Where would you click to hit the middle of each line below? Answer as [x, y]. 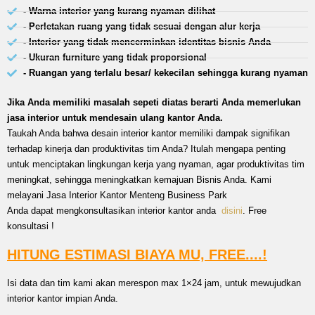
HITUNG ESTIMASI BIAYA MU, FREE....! [137, 255]
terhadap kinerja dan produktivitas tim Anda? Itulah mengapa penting [146, 149]
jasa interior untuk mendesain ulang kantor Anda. [115, 118]
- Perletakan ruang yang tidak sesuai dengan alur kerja [141, 26]
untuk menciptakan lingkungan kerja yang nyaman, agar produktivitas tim [156, 164]
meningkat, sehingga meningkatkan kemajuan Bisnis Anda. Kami [139, 180]
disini [232, 211]
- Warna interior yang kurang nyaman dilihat [119, 11]
